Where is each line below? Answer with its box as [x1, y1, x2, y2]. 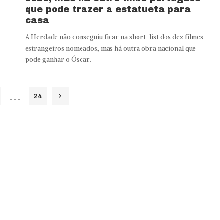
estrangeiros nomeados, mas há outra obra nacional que [25, 44, 196, 53]
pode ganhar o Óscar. [25, 55, 91, 64]
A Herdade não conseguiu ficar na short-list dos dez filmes [25, 33, 203, 42]
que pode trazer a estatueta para [25, 4, 191, 15]
